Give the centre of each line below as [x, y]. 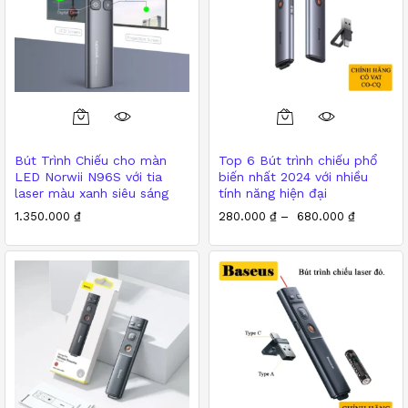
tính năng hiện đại [273, 193]
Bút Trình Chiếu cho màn [91, 160]
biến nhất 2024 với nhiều [293, 176]
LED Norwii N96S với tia [88, 176]
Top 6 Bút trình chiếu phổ [298, 160]
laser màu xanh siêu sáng [92, 193]
